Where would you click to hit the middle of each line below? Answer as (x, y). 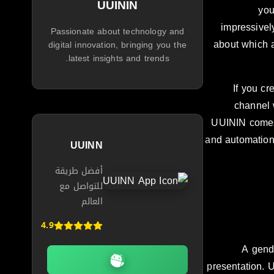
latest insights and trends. (119, 59)
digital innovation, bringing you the (117, 45)
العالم (92, 202)
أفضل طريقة (79, 171)
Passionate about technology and (117, 32)
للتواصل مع (81, 187)
